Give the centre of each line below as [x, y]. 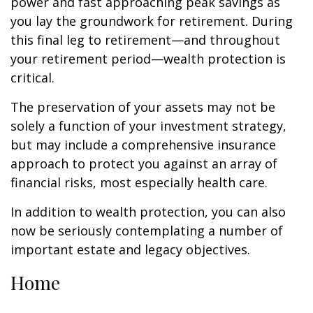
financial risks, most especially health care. [139, 182]
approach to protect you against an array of [144, 163]
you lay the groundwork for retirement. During [152, 21]
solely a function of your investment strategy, [148, 126]
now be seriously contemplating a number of [147, 231]
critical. [32, 78]
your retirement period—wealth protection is [148, 59]
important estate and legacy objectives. [130, 249]
